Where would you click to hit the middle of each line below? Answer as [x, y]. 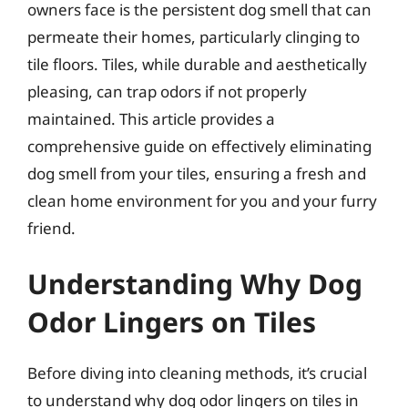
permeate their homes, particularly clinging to [194, 36]
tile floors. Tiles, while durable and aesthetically [197, 64]
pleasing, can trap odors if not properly [167, 91]
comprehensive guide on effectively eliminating [199, 146]
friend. [51, 228]
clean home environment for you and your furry [202, 200]
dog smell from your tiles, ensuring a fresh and [197, 173]
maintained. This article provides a [151, 118]
